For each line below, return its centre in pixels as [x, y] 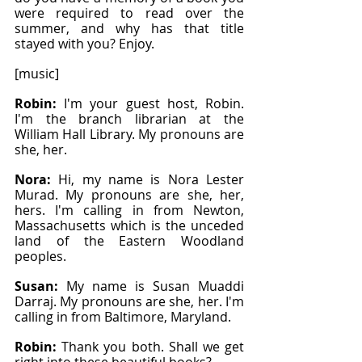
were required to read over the [129, 13]
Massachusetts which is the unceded [129, 225]
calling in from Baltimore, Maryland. [123, 317]
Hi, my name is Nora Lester [152, 179]
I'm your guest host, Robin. [154, 103]
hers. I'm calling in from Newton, [129, 210]
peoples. [40, 256]
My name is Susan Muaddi [155, 286]
